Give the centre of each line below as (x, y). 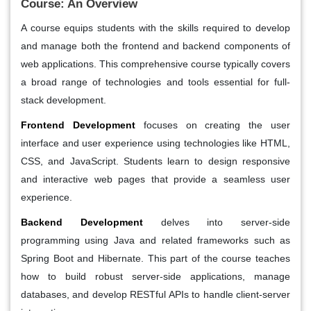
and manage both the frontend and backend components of (155, 45)
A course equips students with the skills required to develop (155, 27)
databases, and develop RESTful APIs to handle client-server (155, 294)
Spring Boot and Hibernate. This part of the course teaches (155, 258)
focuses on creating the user (217, 125)
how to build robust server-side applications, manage (155, 276)
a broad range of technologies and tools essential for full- (155, 82)
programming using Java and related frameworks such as (155, 240)
